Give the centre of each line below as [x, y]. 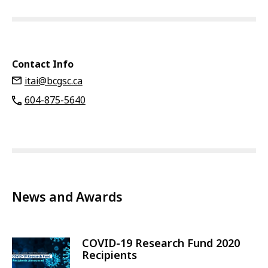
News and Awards [67, 197]
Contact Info [43, 64]
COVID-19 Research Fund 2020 [161, 243]
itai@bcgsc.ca [53, 81]
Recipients [109, 255]
